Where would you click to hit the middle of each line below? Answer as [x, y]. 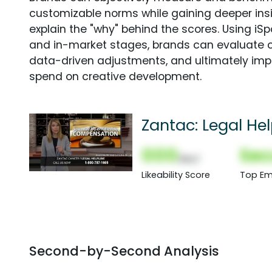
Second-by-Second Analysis [124, 251]
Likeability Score [176, 175]
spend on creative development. [115, 76]
